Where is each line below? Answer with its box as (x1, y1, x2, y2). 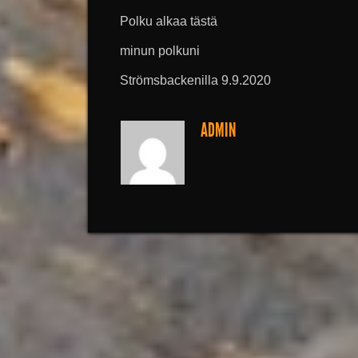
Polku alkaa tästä (120, 14, 217, 28)
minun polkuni (120, 44, 200, 58)
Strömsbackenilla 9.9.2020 (120, 74, 271, 87)
